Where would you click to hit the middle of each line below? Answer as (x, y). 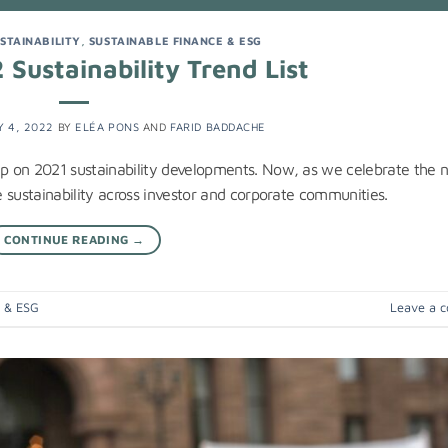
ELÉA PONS (107, 126)
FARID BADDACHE (218, 126)
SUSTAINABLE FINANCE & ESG (175, 40)
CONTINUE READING (67, 239)
